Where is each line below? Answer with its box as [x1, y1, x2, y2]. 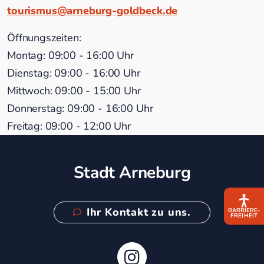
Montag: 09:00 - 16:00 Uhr [7, 48, 134, 62]
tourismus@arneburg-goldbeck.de [7, 3, 178, 18]
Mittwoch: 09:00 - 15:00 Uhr [7, 83, 141, 98]
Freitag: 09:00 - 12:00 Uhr [7, 118, 131, 133]
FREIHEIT [230, 212, 258, 220]
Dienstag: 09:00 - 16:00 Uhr [7, 65, 140, 80]
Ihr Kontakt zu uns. [86, 204, 191, 219]
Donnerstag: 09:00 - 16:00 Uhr [7, 101, 153, 115]
